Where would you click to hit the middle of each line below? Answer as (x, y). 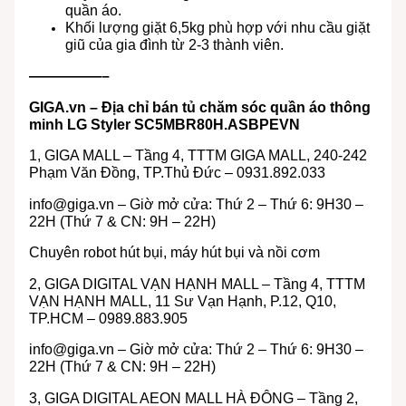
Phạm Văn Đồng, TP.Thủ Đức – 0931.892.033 (177, 173)
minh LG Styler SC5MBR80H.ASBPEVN (164, 124)
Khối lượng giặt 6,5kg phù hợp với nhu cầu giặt (217, 27)
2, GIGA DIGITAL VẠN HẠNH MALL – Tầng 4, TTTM (197, 284)
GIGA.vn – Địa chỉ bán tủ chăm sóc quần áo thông (199, 107)
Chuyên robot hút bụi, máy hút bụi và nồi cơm (174, 253)
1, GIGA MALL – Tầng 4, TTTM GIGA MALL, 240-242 (198, 156)
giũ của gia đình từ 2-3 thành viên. (174, 44)
